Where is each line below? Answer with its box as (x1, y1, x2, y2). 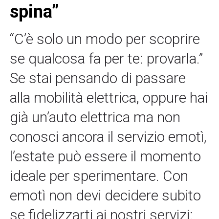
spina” (10, 1, 59, 22)
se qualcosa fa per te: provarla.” (10, 50, 203, 67)
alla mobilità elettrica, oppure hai (10, 89, 208, 107)
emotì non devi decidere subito (10, 187, 201, 204)
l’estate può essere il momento (10, 148, 201, 165)
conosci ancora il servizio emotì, (10, 128, 207, 146)
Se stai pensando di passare (10, 69, 186, 87)
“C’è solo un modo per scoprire (10, 30, 200, 48)
